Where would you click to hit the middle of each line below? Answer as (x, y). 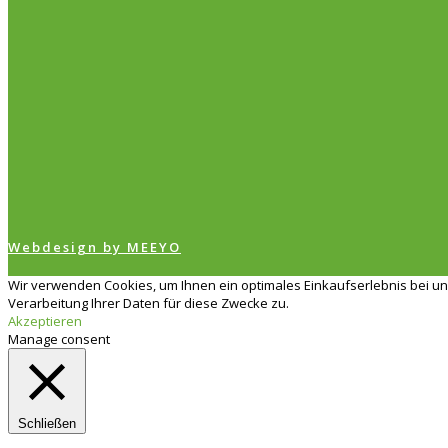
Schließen (47, 423)
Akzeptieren (45, 320)
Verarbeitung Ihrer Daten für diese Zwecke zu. (148, 302)
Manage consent (59, 338)
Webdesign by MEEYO (94, 246)
